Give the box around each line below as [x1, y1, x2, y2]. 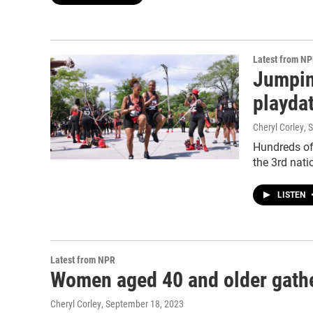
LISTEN [277, 190, 307, 200]
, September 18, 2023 [101, 298, 184, 310]
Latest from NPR [50, 254, 115, 265]
